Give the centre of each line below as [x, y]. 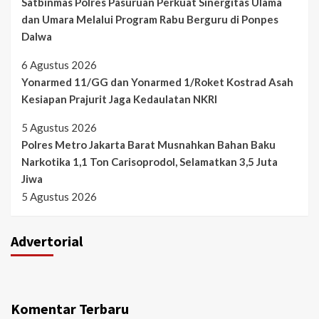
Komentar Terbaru [70, 308]
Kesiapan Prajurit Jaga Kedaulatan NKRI [119, 99]
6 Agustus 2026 [59, 64]
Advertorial [47, 241]
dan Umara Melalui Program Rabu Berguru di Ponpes [150, 19]
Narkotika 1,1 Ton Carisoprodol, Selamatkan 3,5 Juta [150, 161]
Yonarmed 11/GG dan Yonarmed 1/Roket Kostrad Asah [157, 82]
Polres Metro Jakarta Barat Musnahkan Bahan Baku [148, 144]
